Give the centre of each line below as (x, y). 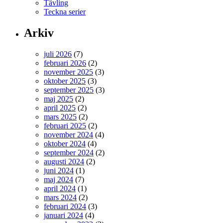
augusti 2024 (64, 162)
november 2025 (68, 72)
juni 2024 (59, 170)
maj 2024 (58, 179)
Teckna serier (65, 12)
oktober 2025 (65, 81)
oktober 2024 (65, 144)
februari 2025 (65, 126)
